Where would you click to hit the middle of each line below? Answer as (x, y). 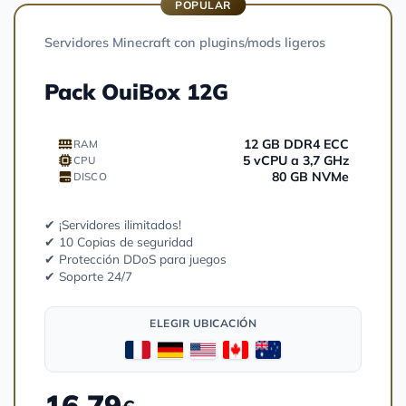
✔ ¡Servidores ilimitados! (113, 224)
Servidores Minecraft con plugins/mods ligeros (185, 42)
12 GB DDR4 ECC (296, 144)
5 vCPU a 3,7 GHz (296, 160)
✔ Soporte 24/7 (88, 275)
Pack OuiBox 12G (136, 91)
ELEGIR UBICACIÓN (203, 323)
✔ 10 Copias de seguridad (119, 241)
